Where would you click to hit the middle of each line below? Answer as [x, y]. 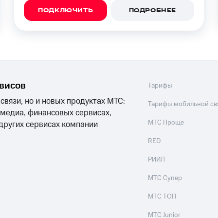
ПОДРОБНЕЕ [153, 11]
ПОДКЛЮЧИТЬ [66, 11]
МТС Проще [166, 123]
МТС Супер [165, 178]
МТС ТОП [162, 197]
